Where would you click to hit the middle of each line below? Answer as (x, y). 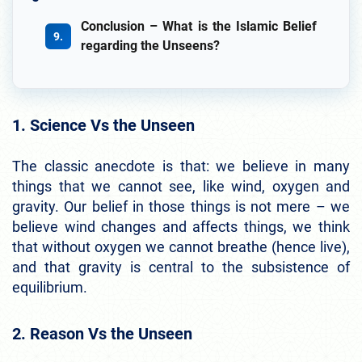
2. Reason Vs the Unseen (102, 334)
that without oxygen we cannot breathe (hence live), (181, 247)
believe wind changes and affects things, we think (181, 227)
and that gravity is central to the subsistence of (181, 267)
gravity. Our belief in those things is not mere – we (181, 207)
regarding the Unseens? (150, 46)
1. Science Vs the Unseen (103, 126)
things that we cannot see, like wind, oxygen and (181, 187)
